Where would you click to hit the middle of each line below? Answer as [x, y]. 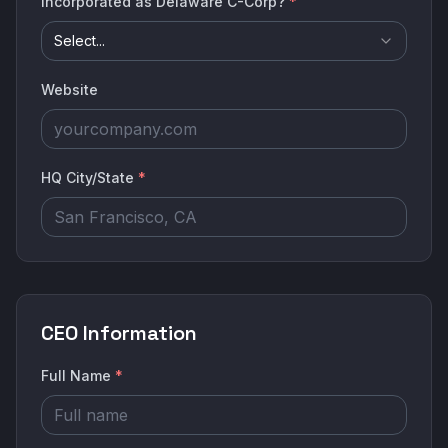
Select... [79, 40]
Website [69, 89]
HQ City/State [89, 177]
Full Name [78, 375]
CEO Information [119, 333]
